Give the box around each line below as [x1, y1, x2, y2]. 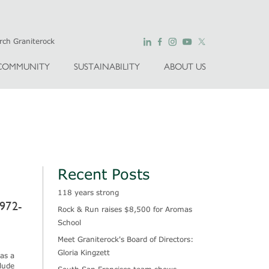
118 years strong [58, 188, 119, 196]
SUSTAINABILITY [74, 61, 141, 71]
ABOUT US [164, 61, 206, 71]
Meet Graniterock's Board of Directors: [58, 235, 194, 243]
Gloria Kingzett [58, 248, 110, 256]
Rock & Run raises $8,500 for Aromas [58, 205, 193, 213]
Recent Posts [58, 165, 151, 183]
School [58, 218, 82, 226]
